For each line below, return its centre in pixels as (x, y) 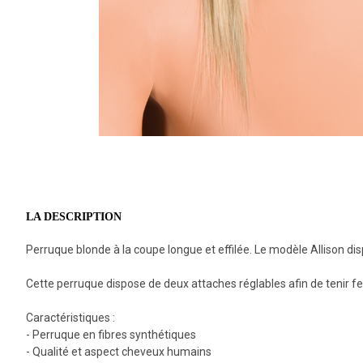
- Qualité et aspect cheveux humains (119, 352)
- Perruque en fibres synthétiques (111, 335)
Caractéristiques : (70, 318)
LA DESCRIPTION (74, 217)
